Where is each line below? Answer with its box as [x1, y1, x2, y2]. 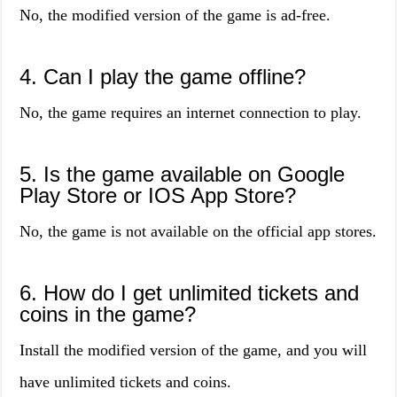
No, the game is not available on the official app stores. [19, 222, 378, 240]
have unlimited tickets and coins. [19, 373, 232, 391]
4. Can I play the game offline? [19, 65, 307, 89]
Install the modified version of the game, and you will [19, 341, 368, 359]
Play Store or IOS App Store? [19, 183, 297, 207]
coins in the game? [19, 302, 197, 326]
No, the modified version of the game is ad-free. [19, 6, 331, 24]
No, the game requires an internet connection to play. [19, 104, 362, 121]
